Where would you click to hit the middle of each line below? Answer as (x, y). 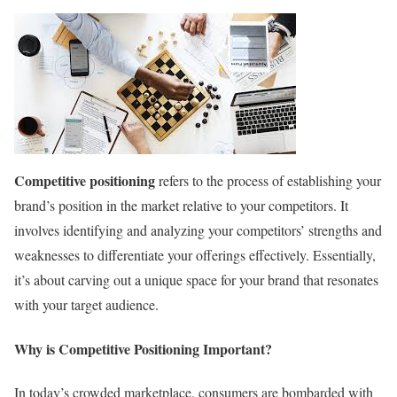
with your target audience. (86, 305)
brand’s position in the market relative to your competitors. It (181, 206)
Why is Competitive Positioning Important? (143, 348)
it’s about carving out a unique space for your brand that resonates (196, 280)
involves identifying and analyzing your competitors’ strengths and (198, 230)
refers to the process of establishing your (268, 181)
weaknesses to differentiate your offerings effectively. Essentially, (195, 255)
